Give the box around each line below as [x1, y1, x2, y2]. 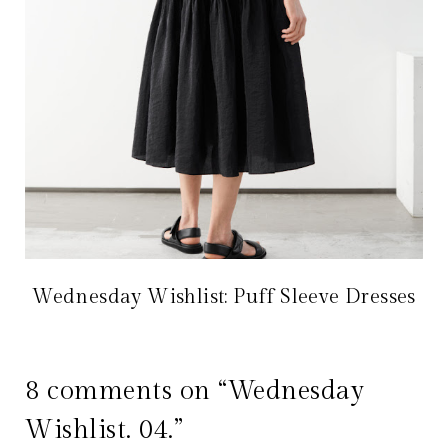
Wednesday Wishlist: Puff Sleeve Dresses [32, 285, 416, 310]
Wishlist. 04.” [25, 415, 184, 446]
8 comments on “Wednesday [25, 376, 365, 407]
